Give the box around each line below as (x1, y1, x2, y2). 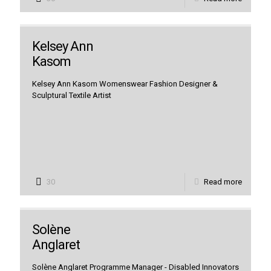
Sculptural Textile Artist (32, 91, 111, 100)
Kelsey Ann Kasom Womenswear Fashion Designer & (32, 79, 218, 88)
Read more (204, 177, 242, 186)
